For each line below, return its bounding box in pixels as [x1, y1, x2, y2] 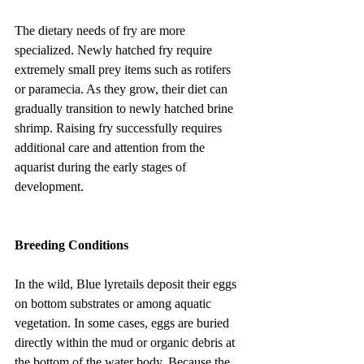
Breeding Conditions [15, 237, 128, 252]
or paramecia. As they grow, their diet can [15, 81, 231, 96]
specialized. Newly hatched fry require [15, 42, 215, 57]
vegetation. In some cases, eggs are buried [15, 315, 232, 330]
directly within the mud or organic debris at [15, 335, 238, 349]
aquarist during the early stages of [15, 159, 189, 174]
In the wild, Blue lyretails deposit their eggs [15, 276, 240, 291]
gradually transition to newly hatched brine [15, 101, 236, 115]
